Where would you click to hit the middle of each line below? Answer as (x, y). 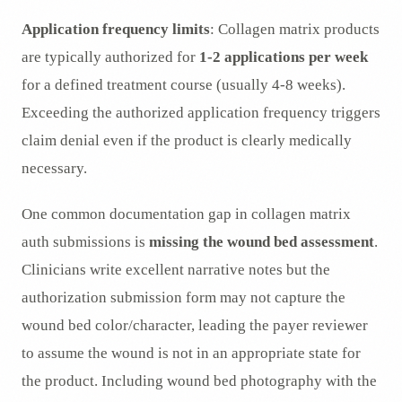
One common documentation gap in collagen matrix (186, 214)
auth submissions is (85, 242)
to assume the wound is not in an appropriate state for (191, 354)
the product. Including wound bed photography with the (199, 381)
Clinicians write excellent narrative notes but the (176, 270)
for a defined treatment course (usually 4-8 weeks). (184, 85)
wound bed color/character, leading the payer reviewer (195, 326)
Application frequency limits (116, 30)
